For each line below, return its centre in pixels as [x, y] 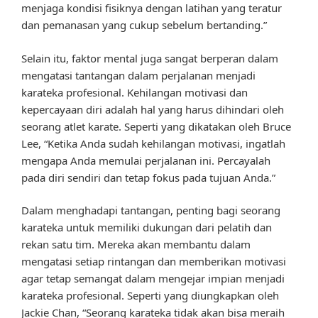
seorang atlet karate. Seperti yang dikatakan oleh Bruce [156, 126]
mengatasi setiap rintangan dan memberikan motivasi [154, 262]
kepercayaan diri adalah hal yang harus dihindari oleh [153, 109]
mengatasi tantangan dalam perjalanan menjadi [138, 75]
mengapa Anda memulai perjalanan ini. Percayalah [146, 160]
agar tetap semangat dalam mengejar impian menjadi [153, 279]
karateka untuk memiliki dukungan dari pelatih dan [147, 227]
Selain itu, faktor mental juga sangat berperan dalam [150, 58]
